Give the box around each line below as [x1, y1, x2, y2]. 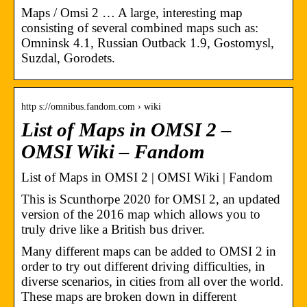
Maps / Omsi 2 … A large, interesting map [21, 5, 243, 20]
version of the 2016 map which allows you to [21, 206, 260, 221]
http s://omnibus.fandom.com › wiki [21, 101, 161, 112]
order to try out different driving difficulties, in [21, 258, 265, 273]
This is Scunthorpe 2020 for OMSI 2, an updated [21, 191, 280, 206]
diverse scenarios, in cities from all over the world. [21, 273, 284, 288]
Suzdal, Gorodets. [21, 50, 115, 65]
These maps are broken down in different [21, 288, 236, 304]
